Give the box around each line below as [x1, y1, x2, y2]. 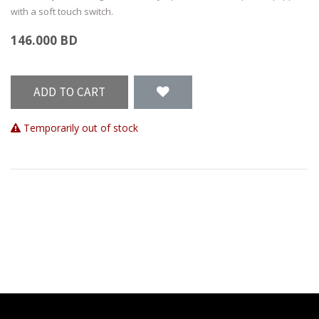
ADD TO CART [33, 84, 105, 100]
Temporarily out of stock [21, 121, 138, 135]
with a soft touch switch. [11, 4, 113, 18]
